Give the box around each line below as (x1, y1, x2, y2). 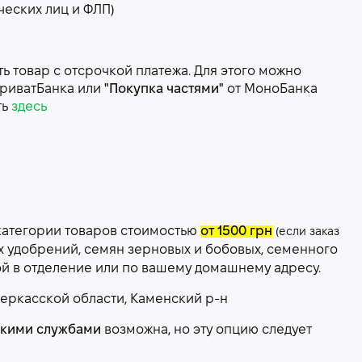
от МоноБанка (224, 83, 318, 95)
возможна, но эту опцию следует (101, 324, 312, 336)
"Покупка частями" (104, 83, 224, 95)
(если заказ (276, 227, 339, 238)
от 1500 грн (200, 225, 272, 238)
